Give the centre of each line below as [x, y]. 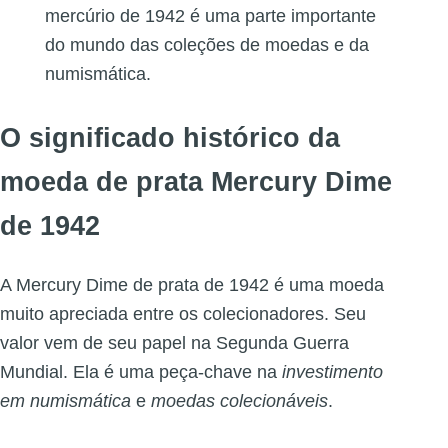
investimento [332, 371]
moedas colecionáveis [239, 400]
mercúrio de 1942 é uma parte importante [210, 16]
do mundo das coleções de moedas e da [207, 45]
